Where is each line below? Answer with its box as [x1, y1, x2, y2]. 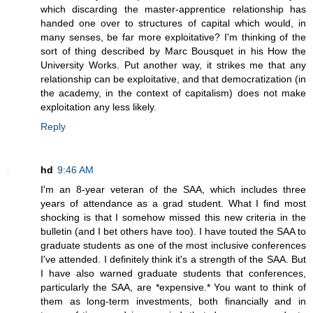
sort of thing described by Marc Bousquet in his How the [41, 45, 306, 57]
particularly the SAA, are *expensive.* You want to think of [41, 281, 306, 293]
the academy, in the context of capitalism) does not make [41, 87, 306, 99]
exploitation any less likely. [41, 101, 156, 112]
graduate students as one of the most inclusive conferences [41, 239, 306, 251]
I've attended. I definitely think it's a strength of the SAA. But [41, 253, 306, 265]
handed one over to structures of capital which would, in [41, 17, 306, 29]
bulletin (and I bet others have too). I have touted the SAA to [41, 225, 306, 237]
